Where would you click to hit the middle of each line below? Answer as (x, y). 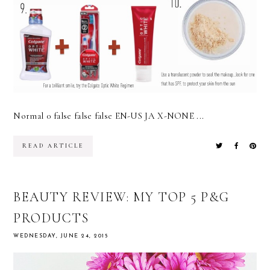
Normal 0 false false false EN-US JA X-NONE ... (109, 115)
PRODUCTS (51, 218)
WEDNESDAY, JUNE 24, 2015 (61, 236)
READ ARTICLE (53, 146)
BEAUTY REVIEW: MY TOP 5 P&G (121, 197)
